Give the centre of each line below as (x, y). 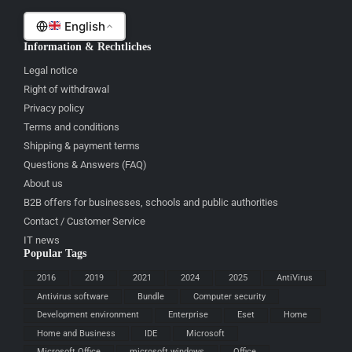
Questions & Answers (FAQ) (85, 165)
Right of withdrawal (66, 90)
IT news (42, 240)
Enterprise (188, 315)
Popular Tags (55, 254)
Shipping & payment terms (82, 146)
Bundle (151, 296)
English (83, 26)
